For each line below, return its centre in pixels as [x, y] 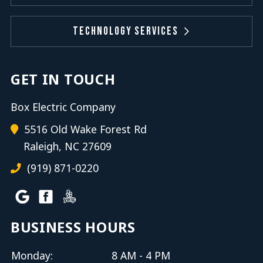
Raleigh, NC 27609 [67, 146]
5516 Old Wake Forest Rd [84, 129]
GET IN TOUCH [63, 79]
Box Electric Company [63, 107]
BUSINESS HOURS [73, 227]
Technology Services [126, 32]
